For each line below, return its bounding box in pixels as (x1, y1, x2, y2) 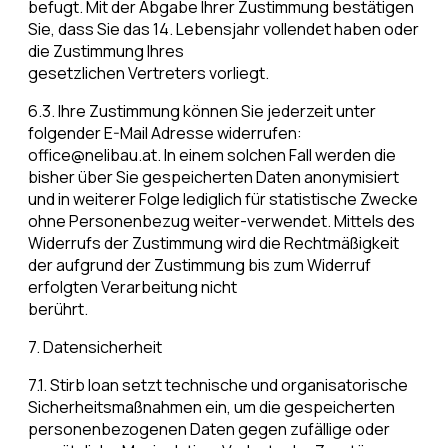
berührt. (28, 298, 88, 321)
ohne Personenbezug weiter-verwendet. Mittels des (28, 210, 415, 233)
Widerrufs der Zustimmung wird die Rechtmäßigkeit (28, 232, 399, 255)
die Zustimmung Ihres (28, 40, 184, 63)
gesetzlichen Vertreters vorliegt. (28, 62, 269, 85)
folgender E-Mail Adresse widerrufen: (28, 122, 302, 145)
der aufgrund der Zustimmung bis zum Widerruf (28, 254, 371, 277)
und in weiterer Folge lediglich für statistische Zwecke (28, 188, 418, 211)
